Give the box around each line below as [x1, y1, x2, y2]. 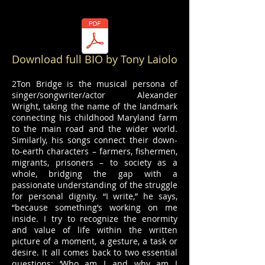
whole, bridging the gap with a [12, 168, 177, 179]
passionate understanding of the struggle [12, 179, 177, 190]
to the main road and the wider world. [12, 123, 177, 134]
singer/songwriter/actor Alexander [12, 89, 177, 101]
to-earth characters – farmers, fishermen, [12, 146, 177, 157]
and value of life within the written [12, 224, 177, 235]
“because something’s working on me [12, 202, 177, 213]
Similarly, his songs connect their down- [12, 134, 177, 146]
